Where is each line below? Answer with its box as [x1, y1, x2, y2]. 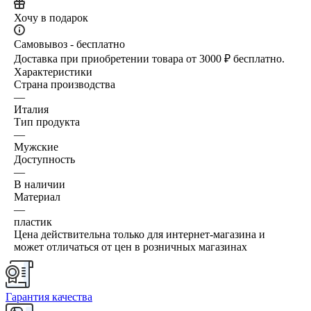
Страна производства [14, 78, 115, 90]
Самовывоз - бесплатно [14, 37, 125, 50]
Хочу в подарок [14, 11, 88, 24]
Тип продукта [14, 115, 80, 128]
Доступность [14, 153, 75, 165]
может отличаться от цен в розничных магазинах [14, 240, 247, 253]
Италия [14, 103, 49, 115]
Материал [14, 190, 60, 203]
